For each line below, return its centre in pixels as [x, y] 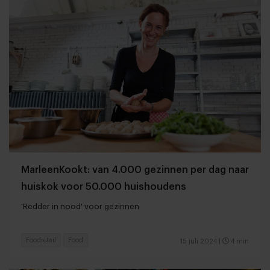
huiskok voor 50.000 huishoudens [104, 187]
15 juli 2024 [199, 241]
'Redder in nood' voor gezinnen [80, 206]
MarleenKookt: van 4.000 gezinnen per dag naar [135, 170]
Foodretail [41, 240]
